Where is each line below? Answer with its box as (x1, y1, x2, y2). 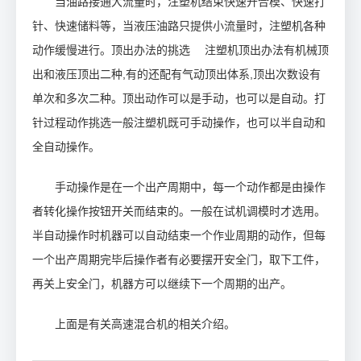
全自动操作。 (32, 140, 100, 153)
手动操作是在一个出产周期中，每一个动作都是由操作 (55, 180, 326, 193)
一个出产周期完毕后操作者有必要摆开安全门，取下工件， (32, 253, 326, 266)
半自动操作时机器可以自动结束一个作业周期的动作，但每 (32, 229, 326, 242)
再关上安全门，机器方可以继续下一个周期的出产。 (32, 277, 292, 290)
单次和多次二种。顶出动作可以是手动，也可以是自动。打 (32, 92, 326, 105)
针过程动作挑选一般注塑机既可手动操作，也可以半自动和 (32, 116, 326, 129)
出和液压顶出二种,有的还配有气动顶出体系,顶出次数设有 (32, 68, 321, 81)
